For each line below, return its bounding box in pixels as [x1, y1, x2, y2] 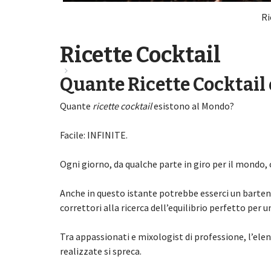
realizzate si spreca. [59, 244, 142, 257]
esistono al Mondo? [151, 99, 234, 112]
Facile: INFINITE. [59, 128, 128, 141]
